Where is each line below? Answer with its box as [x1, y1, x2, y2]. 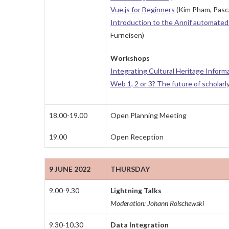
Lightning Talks [110, 186, 162, 195]
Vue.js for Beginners [110, 5, 175, 14]
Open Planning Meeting [110, 111, 187, 120]
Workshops [110, 54, 150, 63]
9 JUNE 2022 [49, 165, 90, 174]
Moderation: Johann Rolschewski [110, 199, 204, 208]
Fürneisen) [110, 31, 144, 40]
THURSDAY [110, 165, 150, 174]
